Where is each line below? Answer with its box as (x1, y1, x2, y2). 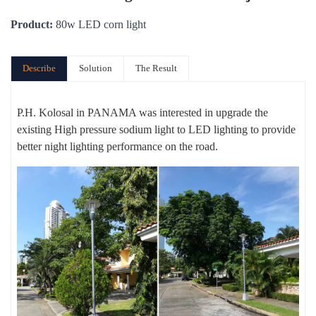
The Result (135, 63, 177, 73)
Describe (23, 63, 56, 73)
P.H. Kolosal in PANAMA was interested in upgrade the (17, 107, 268, 119)
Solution (79, 63, 112, 73)
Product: (11, 18, 53, 30)
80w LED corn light (53, 18, 146, 30)
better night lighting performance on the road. (17, 140, 218, 152)
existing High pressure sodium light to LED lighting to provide (17, 123, 296, 135)
